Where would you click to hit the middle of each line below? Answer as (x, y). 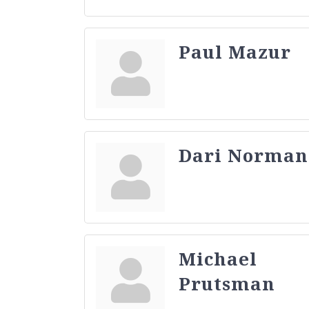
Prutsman (227, 283)
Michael (218, 258)
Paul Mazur (235, 51)
